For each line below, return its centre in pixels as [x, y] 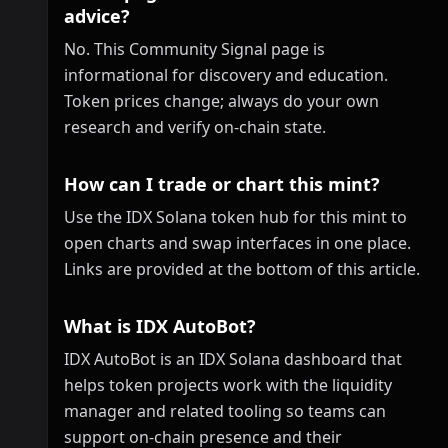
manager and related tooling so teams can [225, 411]
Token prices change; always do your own [221, 101]
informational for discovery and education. [226, 75]
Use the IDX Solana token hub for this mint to [235, 217]
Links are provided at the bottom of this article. [242, 269]
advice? [97, 16]
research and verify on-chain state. [195, 127]
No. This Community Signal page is [194, 49]
